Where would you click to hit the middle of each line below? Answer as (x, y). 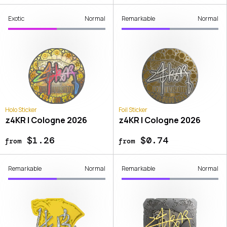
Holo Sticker (21, 110)
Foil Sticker (133, 110)
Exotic (16, 19)
